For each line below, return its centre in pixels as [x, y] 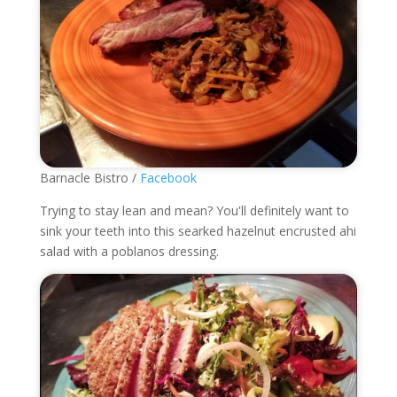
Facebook [168, 178]
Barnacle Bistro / [90, 178]
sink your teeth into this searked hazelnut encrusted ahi [198, 231]
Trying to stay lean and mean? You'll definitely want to [194, 211]
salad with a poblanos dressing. [129, 252]
